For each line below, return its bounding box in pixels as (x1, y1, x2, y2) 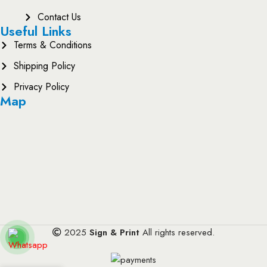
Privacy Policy (13, 80, 69, 94)
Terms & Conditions (13, 38, 92, 52)
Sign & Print (89, 226, 139, 239)
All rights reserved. (139, 226, 215, 239)
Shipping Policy (13, 59, 75, 73)
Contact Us (37, 10, 81, 24)
